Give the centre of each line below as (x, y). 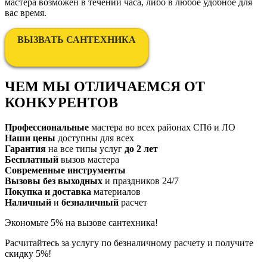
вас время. (26, 13)
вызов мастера (89, 160)
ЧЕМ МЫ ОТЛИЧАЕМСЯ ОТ (105, 86)
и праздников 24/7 (141, 181)
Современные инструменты (65, 170)
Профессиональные (47, 128)
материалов (116, 192)
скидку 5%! (28, 254)
